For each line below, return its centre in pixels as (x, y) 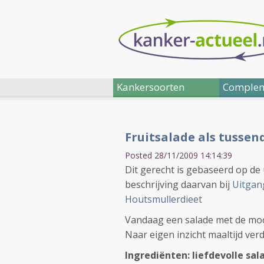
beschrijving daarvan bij (179, 184)
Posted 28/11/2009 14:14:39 (179, 155)
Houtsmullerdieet (164, 199)
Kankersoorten (151, 87)
